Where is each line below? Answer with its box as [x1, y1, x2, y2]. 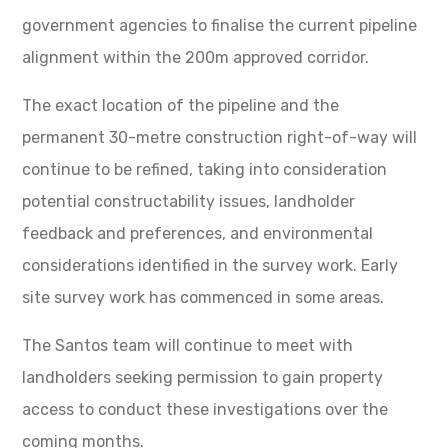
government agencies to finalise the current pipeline [22, 15, 418, 35]
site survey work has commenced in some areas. [22, 287, 385, 307]
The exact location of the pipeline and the [22, 95, 340, 115]
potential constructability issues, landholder [22, 191, 356, 211]
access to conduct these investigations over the [22, 399, 389, 419]
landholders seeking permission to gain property [22, 367, 384, 387]
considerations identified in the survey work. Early [22, 255, 399, 275]
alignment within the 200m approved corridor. [22, 47, 370, 67]
